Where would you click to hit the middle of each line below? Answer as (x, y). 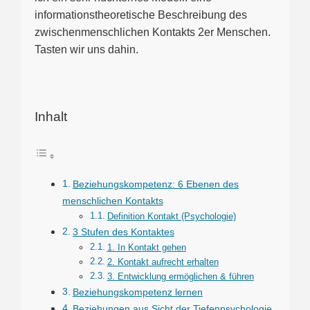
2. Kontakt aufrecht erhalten (163, 262)
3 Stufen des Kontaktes (123, 231)
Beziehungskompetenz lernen (137, 292)
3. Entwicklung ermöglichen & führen (180, 276)
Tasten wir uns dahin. (86, 50)
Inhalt (51, 116)
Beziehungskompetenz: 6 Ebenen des (155, 184)
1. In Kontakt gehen (146, 247)
